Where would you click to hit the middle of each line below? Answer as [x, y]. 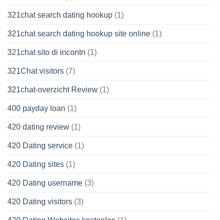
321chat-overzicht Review [53, 90]
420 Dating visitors [40, 202]
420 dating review [38, 127]
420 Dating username [45, 183]
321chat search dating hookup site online [79, 34]
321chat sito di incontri [46, 53]
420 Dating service [40, 146]
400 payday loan [36, 109]
